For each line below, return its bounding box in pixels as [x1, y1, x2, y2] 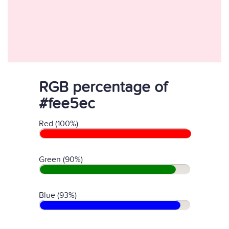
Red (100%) [39, 119, 78, 129]
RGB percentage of [39, 78, 167, 97]
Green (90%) [39, 154, 83, 165]
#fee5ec [39, 95, 95, 113]
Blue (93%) [39, 190, 77, 200]
